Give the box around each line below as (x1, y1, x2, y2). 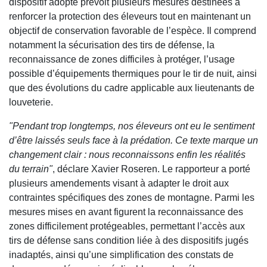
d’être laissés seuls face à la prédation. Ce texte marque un (9, 135, 258, 146)
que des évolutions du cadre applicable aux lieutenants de (9, 83, 254, 94)
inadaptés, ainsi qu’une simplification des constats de (9, 250, 234, 260)
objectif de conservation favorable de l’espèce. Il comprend (9, 26, 256, 36)
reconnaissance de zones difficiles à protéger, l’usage (9, 54, 235, 65)
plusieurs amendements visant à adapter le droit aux (9, 178, 229, 189)
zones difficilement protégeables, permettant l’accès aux (9, 221, 245, 232)
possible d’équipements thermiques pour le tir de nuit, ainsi (9, 69, 257, 79)
